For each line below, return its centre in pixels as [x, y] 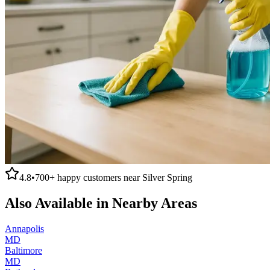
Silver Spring [167, 177]
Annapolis [24, 228]
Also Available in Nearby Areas [101, 203]
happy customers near [99, 177]
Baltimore [24, 250]
